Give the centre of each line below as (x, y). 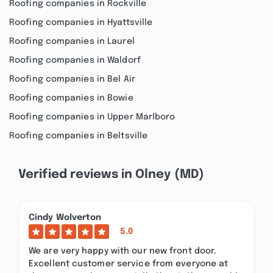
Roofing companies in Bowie (71, 98)
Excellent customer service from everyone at (129, 264)
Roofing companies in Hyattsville (81, 23)
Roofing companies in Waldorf (75, 60)
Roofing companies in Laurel (72, 41)
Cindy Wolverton (65, 218)
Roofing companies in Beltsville (79, 136)
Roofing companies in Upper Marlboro (92, 117)
